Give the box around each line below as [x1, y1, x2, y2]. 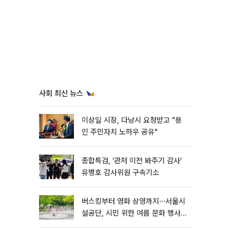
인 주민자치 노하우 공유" [82, 127, 158, 137]
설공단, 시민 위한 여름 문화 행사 [82, 208, 181, 218]
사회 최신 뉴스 [39, 89, 83, 98]
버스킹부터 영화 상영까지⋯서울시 [82, 197, 185, 206]
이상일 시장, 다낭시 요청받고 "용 [82, 116, 182, 125]
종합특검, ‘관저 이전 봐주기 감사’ [82, 156, 182, 165]
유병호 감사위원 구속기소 [82, 168, 159, 177]
